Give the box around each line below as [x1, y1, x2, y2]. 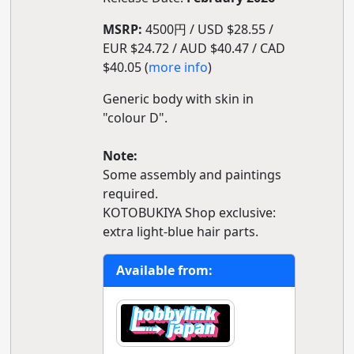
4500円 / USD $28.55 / [141, 21, 273, 38]
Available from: [115, 262, 213, 279]
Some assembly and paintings [102, 166, 281, 183]
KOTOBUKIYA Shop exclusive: [102, 204, 276, 221]
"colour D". [102, 109, 168, 126]
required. [102, 185, 158, 202]
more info [148, 58, 208, 76]
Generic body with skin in [102, 90, 254, 107]
